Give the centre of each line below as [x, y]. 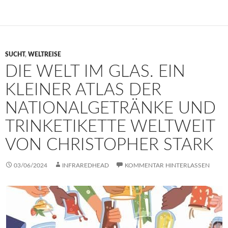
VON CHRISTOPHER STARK [109, 145]
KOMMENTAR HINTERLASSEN [167, 166]
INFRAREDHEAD [85, 166]
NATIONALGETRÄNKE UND [110, 108]
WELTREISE [45, 55]
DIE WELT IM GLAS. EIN [95, 72]
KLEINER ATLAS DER [83, 90]
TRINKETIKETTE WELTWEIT [110, 127]
